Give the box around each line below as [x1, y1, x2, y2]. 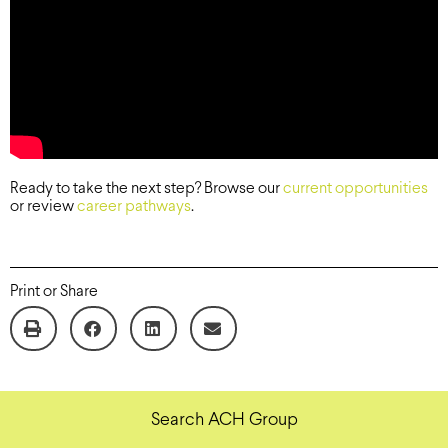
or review [10, 198, 77, 214]
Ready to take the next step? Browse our [10, 180, 283, 196]
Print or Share [10, 283, 98, 299]
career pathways [77, 198, 191, 214]
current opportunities [283, 180, 428, 196]
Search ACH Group [150, 411, 298, 429]
